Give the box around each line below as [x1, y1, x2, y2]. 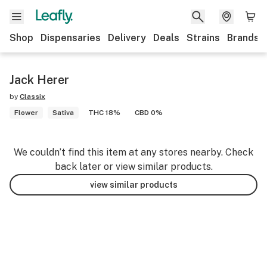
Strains [187, 32, 220, 44]
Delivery [108, 32, 146, 44]
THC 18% [88, 108, 120, 117]
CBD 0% [135, 108, 163, 117]
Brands [227, 32, 259, 44]
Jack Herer [10, 73, 69, 87]
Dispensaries [41, 32, 101, 44]
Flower [14, 108, 38, 117]
